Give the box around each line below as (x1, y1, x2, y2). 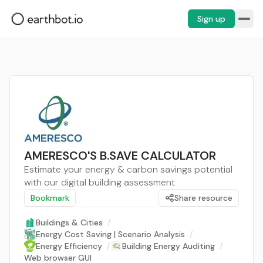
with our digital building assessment (24, 176, 175, 188)
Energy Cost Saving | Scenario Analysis (36, 229, 185, 240)
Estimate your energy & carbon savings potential (24, 163, 232, 176)
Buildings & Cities (36, 217, 103, 228)
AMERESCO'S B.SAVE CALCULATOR (24, 148, 216, 163)
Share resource (174, 193, 232, 203)
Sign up (197, 14, 225, 24)
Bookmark (31, 193, 69, 203)
